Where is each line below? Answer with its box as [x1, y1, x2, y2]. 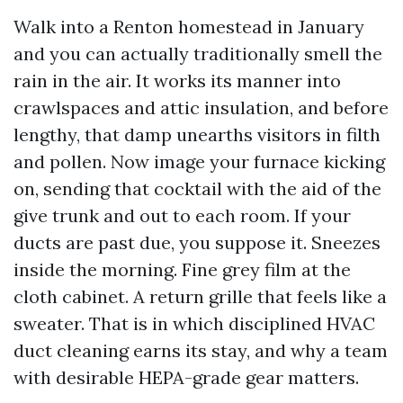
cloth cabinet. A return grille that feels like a [13, 285, 387, 308]
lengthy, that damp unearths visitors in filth [13, 123, 381, 146]
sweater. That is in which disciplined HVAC [13, 312, 375, 335]
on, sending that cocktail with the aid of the [13, 177, 381, 200]
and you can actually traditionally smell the [13, 42, 382, 65]
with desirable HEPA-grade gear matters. [13, 366, 359, 389]
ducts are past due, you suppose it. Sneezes [13, 231, 381, 254]
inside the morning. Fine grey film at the [13, 258, 351, 281]
